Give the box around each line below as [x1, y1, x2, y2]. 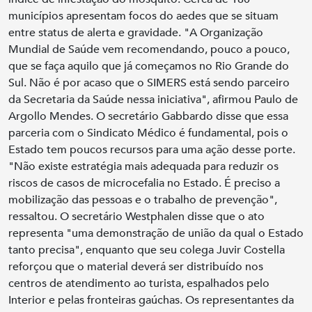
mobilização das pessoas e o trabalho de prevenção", [8, 192, 277, 208]
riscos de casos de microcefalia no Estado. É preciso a [8, 175, 280, 191]
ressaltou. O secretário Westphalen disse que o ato [8, 209, 265, 224]
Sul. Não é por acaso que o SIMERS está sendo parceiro [8, 75, 290, 91]
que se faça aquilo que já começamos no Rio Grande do [8, 58, 289, 74]
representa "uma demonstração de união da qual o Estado [8, 226, 304, 241]
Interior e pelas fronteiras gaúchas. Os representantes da [8, 292, 294, 308]
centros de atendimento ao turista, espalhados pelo [8, 276, 270, 291]
